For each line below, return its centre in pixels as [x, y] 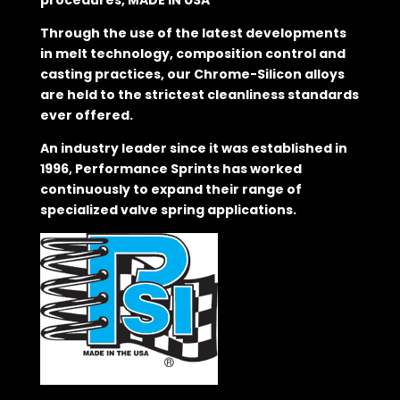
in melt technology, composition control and [192, 54]
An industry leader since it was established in [193, 149]
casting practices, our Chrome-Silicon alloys [192, 75]
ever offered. [86, 116]
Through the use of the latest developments [193, 33]
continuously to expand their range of [171, 190]
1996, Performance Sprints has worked [171, 169]
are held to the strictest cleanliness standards [199, 95]
